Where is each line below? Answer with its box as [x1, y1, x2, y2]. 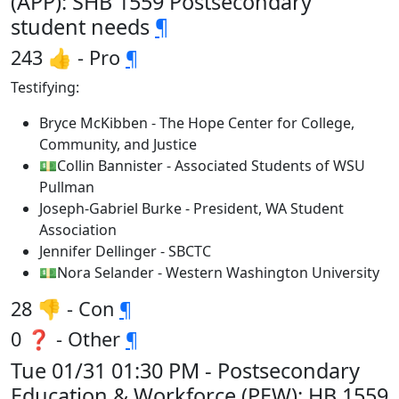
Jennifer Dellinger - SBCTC [39, 241, 211, 261]
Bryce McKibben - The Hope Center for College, [39, 113, 354, 133]
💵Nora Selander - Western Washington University [39, 263, 379, 282]
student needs [11, 12, 155, 41]
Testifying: [11, 77, 79, 97]
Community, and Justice [39, 134, 197, 154]
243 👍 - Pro [11, 45, 126, 70]
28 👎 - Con [11, 296, 119, 322]
